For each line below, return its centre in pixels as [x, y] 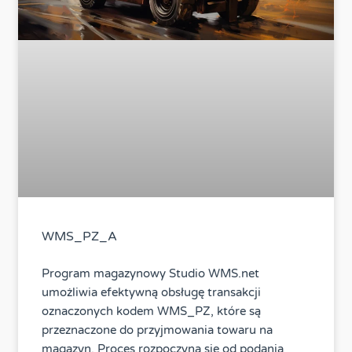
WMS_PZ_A [80, 237]
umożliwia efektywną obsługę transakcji [152, 293]
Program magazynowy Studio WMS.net [151, 274]
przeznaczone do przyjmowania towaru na [158, 330]
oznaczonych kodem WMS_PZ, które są [152, 312]
